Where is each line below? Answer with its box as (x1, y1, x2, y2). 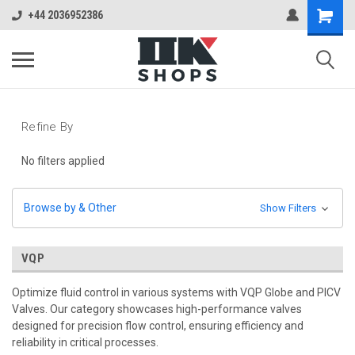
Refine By (21, 120, 74, 134)
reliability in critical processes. (12, 335, 158, 349)
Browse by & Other (24, 200, 116, 214)
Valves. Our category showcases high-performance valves (12, 302, 302, 315)
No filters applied (21, 154, 105, 167)
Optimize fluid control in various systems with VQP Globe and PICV (12, 285, 341, 299)
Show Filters (259, 201, 319, 214)
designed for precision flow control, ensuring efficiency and (12, 319, 303, 332)
